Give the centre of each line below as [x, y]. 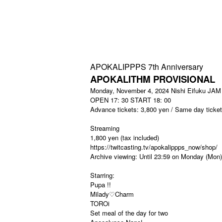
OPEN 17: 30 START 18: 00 [131, 100]
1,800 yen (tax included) [125, 138]
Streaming [105, 128]
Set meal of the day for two [129, 213]
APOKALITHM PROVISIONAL [153, 79]
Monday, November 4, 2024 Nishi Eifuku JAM [156, 90]
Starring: [102, 175]
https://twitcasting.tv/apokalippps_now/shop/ [155, 147]
